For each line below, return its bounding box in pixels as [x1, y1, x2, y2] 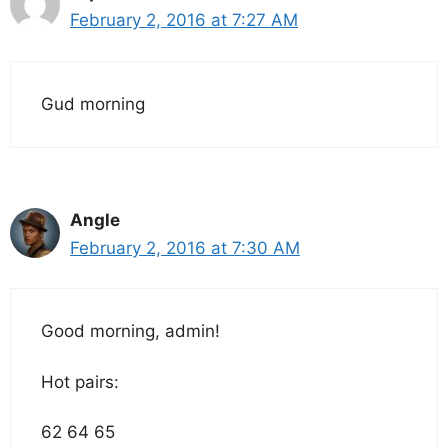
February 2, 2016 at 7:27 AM [70, 10, 298, 30]
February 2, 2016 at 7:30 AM [70, 237, 300, 258]
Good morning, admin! [41, 321, 220, 341]
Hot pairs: [41, 371, 119, 392]
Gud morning [41, 93, 145, 114]
